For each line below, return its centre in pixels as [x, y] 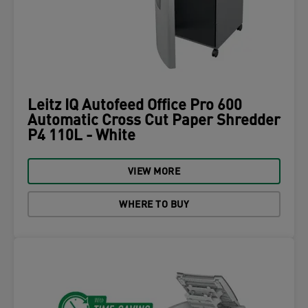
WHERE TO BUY [154, 205]
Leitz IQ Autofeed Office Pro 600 [135, 106]
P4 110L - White [81, 136]
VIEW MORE [154, 172]
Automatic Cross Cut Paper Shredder [154, 121]
